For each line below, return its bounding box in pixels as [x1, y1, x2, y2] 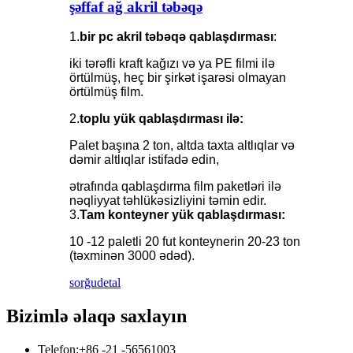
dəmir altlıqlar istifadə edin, [69, 153, 219, 167]
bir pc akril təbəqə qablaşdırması [80, 30, 273, 44]
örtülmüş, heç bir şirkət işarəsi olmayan [69, 71, 286, 85]
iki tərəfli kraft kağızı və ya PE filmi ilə [69, 57, 275, 71]
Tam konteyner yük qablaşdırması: [80, 208, 285, 222]
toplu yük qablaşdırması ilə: [80, 112, 243, 126]
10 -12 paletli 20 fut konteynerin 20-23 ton [69, 235, 300, 249]
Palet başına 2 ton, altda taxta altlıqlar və [69, 139, 295, 153]
